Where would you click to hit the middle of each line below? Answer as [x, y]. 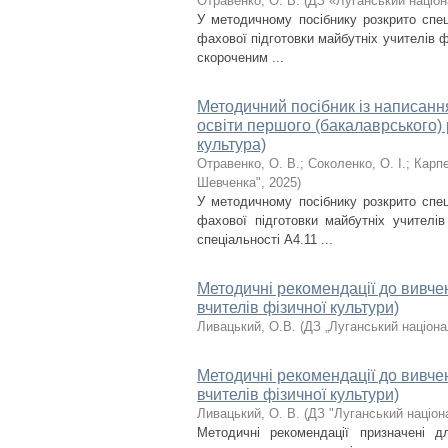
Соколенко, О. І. [357, 163]
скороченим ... [240, 57]
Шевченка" [229, 182]
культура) [231, 144]
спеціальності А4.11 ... [265, 239]
